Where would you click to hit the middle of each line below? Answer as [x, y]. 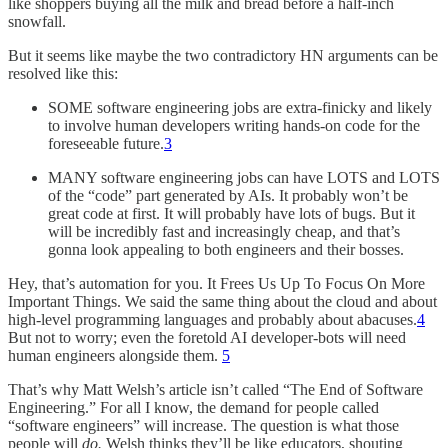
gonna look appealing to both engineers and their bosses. [226, 249]
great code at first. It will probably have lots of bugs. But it [231, 213]
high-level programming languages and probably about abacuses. [212, 319]
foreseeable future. [106, 143]
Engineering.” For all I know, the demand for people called [193, 407]
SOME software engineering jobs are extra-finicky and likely [240, 107]
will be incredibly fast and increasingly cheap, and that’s [224, 231]
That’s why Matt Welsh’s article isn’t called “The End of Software [215, 389]
